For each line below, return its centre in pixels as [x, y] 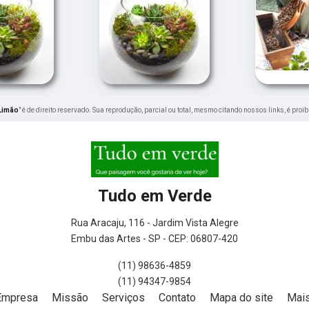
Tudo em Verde [154, 196]
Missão [70, 298]
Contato [177, 298]
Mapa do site [241, 298]
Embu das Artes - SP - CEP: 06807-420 [154, 239]
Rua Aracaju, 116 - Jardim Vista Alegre [154, 223]
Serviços [123, 298]
